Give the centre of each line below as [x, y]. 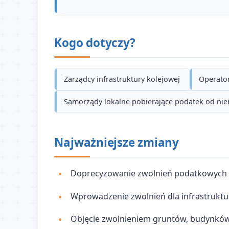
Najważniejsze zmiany [117, 142]
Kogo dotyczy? [95, 43]
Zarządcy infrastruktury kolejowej [122, 79]
